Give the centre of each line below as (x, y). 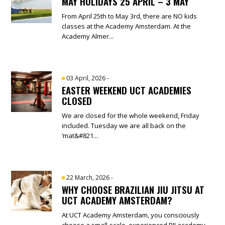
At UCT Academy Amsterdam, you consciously (131, 215)
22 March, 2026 (89, 177)
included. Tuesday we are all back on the (124, 125)
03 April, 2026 (87, 78)
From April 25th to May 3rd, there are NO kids (130, 16)
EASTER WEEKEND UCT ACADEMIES (127, 90)
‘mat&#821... (80, 135)
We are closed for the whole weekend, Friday (131, 115)
